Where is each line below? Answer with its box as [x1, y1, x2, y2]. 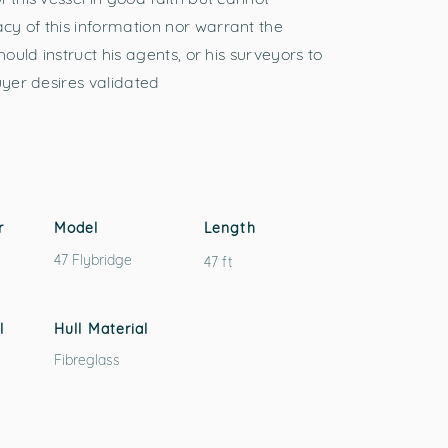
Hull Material [54, 320, 149, 338]
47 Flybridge [54, 251, 132, 269]
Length [204, 219, 256, 237]
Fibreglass [54, 351, 120, 369]
